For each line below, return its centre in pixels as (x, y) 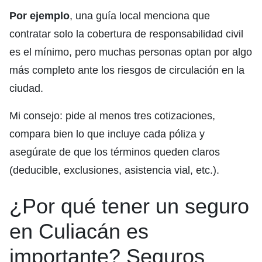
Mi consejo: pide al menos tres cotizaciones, (112, 116)
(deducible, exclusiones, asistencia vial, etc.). (114, 170)
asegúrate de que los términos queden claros (115, 152)
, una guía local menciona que (140, 16)
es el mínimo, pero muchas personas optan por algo (131, 52)
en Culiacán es (79, 232)
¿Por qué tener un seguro (129, 206)
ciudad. (26, 89)
